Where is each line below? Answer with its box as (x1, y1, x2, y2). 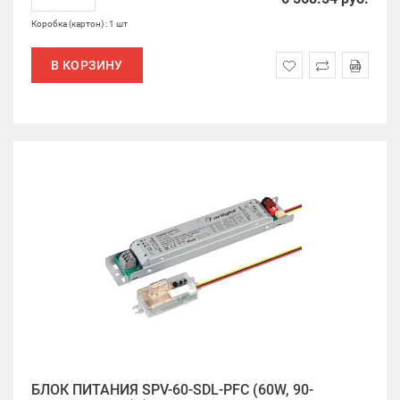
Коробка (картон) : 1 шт (31, 19, 128, 29)
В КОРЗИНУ (51, 58, 123, 72)
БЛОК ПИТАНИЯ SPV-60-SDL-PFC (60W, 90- (31, 381, 313, 398)
